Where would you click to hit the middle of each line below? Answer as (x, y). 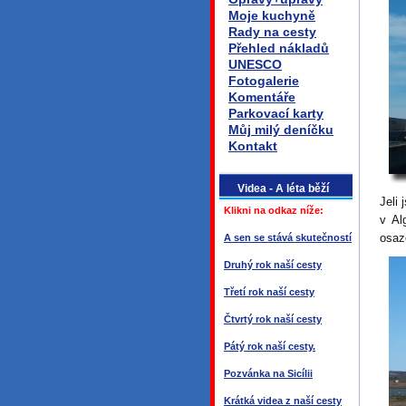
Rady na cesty (272, 32)
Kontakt (253, 146)
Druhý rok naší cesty (273, 265)
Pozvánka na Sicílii (268, 373)
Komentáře (262, 97)
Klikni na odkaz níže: (274, 210)
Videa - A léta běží (283, 188)
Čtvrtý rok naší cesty (273, 319)
